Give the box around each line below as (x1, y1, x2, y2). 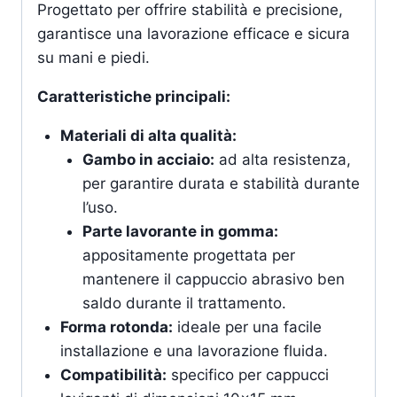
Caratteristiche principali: (37, 87, 230, 105)
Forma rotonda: (59, 317, 173, 336)
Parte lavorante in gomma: (82, 222, 278, 240)
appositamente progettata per (82, 245, 295, 264)
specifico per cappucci (166, 365, 329, 384)
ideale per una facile (172, 317, 322, 336)
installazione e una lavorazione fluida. (59, 341, 328, 360)
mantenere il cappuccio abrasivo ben (82, 269, 345, 288)
